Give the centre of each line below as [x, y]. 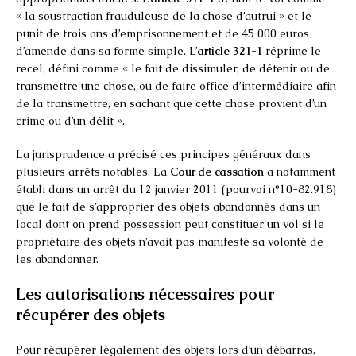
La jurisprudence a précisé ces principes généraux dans [163, 154]
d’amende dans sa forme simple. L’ [107, 50]
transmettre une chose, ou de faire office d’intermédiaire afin [176, 85]
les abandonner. [57, 259]
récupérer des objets [91, 314]
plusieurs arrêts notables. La [93, 171]
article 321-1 [230, 50]
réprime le [292, 50]
